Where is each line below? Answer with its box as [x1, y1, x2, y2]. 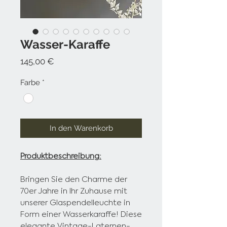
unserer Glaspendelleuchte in [20, 198, 130, 208]
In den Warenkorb [49, 124, 113, 133]
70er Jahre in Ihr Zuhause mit [20, 186, 127, 196]
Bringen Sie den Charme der [20, 174, 127, 184]
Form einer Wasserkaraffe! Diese [20, 209, 142, 219]
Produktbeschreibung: [20, 151, 101, 161]
